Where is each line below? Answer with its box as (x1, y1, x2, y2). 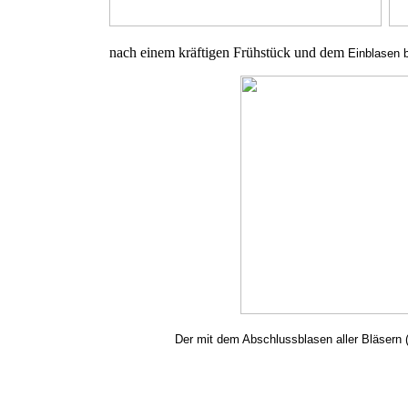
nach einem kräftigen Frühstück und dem (108, 45, 348, 61)
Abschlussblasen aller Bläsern (239, 332, 402, 347)
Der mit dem (108, 332, 240, 347)
